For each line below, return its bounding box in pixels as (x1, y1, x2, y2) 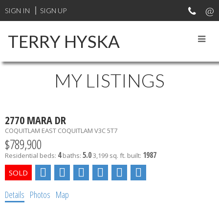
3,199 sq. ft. (93, 151, 126, 160)
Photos (30, 188, 50, 200)
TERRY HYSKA (8, 31, 120, 51)
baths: (63, 151, 83, 160)
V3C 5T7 (94, 126, 117, 135)
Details (5, 188, 24, 200)
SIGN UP (40, 6, 66, 15)
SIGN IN (5, 6, 30, 15)
